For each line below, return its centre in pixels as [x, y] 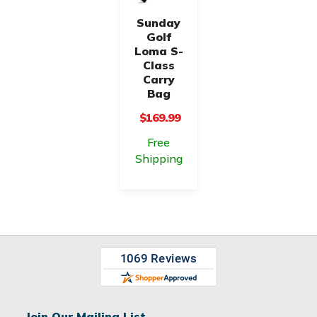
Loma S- [158, 51]
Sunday [158, 22]
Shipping [158, 158]
